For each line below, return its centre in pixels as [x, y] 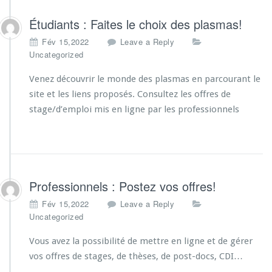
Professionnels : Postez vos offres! [123, 186]
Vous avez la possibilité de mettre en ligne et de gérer [141, 241]
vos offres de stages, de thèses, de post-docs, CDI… [136, 256]
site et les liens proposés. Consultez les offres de [130, 94]
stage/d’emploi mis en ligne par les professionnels [134, 109]
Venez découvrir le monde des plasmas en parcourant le [145, 79]
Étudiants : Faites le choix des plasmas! [136, 24]
